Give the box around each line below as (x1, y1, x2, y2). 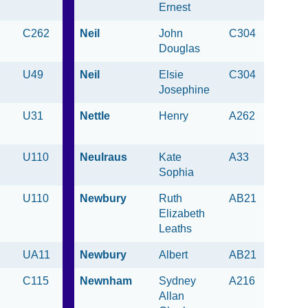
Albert (159, 249, 188, 261)
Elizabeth (159, 208, 205, 220)
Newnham (80, 275, 132, 287)
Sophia (159, 166, 194, 179)
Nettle (80, 110, 110, 122)
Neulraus (80, 151, 127, 164)
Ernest (159, 1, 190, 14)
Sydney (159, 275, 196, 287)
